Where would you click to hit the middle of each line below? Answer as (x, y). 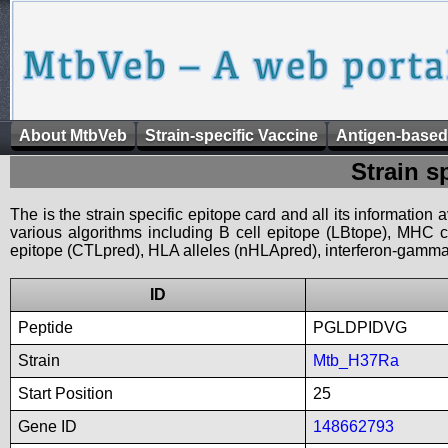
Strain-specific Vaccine (231, 135)
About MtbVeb (73, 135)
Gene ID (47, 426)
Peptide (45, 327)
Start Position (65, 393)
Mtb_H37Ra (356, 360)
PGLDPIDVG (360, 327)
